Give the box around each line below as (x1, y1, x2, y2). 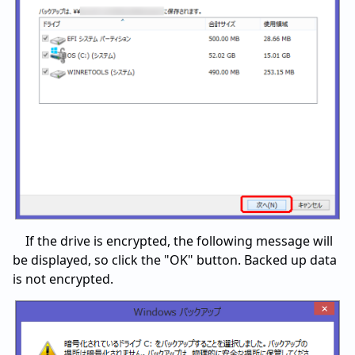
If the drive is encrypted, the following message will (25, 231, 333, 250)
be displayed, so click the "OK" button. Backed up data (13, 250, 337, 269)
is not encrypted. (13, 269, 113, 288)
